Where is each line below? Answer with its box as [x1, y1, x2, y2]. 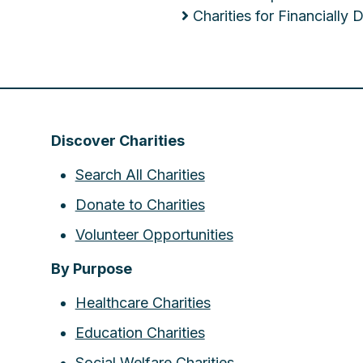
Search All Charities [75, 166, 205, 183]
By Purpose [50, 260, 132, 277]
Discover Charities [50, 132, 185, 149]
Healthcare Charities [75, 294, 211, 311]
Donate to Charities [75, 196, 205, 213]
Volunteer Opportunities [75, 226, 233, 243]
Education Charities [75, 324, 205, 341]
